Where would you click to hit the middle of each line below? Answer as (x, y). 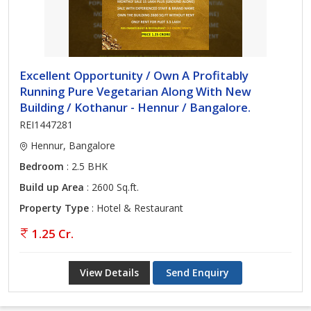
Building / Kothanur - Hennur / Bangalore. (135, 107)
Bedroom (42, 166)
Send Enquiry (197, 272)
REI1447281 (46, 125)
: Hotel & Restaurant (136, 208)
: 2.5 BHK (86, 166)
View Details (109, 272)
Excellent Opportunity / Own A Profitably (134, 75)
